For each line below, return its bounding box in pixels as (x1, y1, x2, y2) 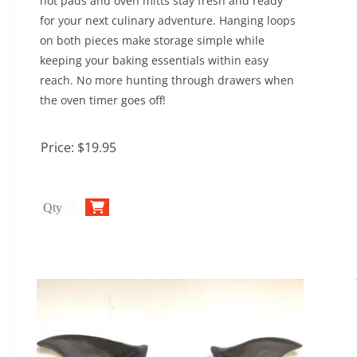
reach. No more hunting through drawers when (40, 73, 294, 88)
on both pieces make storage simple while (40, 33, 265, 48)
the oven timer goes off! (40, 92, 166, 108)
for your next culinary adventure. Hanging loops (40, 13, 296, 28)
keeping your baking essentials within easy (40, 53, 269, 68)
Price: (41, 139, 77, 156)
